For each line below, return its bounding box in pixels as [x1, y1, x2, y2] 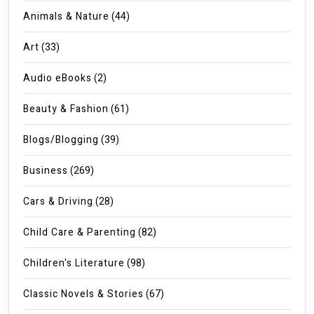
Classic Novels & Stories [23, 287, 144, 302]
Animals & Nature [23, 9, 109, 25]
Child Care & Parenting [23, 225, 136, 240]
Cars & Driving [23, 194, 93, 210]
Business [23, 163, 68, 179]
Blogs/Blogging [23, 132, 99, 148]
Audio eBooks [23, 71, 92, 86]
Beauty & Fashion [23, 102, 109, 117]
